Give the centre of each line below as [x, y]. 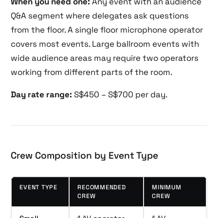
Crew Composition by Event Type [85, 155]
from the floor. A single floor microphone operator [107, 29]
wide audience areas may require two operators [105, 58]
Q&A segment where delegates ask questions [100, 15]
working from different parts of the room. [92, 72]
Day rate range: [42, 94]
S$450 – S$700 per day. [120, 94]
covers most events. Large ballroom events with [105, 44]
